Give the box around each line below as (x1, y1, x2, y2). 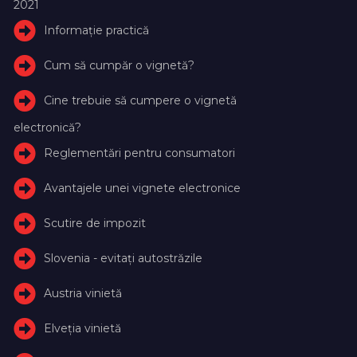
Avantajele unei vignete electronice (44, 180, 241, 195)
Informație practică (44, 22, 150, 37)
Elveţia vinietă (44, 320, 122, 335)
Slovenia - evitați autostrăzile (44, 250, 203, 265)
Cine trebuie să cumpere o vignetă (44, 92, 237, 108)
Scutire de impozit (44, 215, 147, 230)
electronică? (14, 120, 82, 135)
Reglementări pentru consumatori (44, 145, 236, 160)
